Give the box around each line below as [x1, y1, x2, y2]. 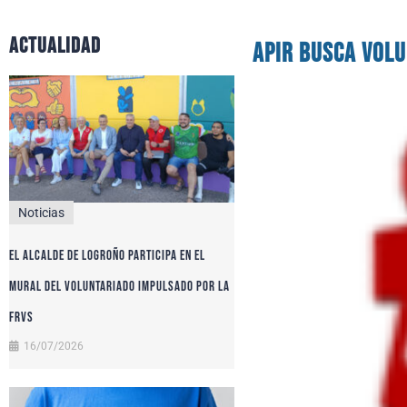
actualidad [9, 32, 101, 59]
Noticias [18, 205, 65, 221]
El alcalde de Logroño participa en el [9, 247, 205, 265]
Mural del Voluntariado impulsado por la [9, 278, 230, 296]
